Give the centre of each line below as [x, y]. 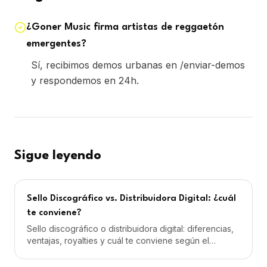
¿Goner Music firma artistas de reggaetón [125, 27]
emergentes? [56, 44]
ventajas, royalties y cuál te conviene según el [118, 240]
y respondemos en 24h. [85, 80]
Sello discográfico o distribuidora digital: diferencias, [130, 229]
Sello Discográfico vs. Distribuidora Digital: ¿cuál [131, 199]
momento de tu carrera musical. [88, 252]
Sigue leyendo [58, 156]
